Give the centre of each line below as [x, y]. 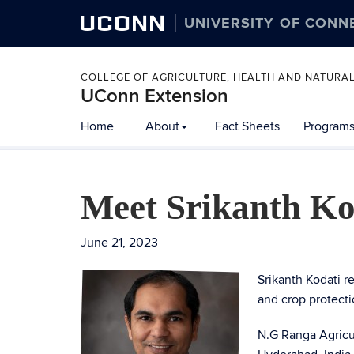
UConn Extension [154, 96]
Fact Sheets [247, 126]
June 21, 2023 [119, 243]
